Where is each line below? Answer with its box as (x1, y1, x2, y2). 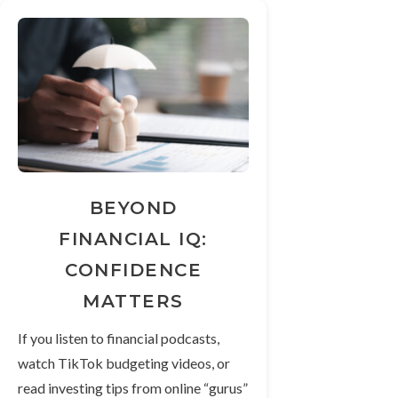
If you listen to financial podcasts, (18, 329, 219, 346)
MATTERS (83, 290, 184, 312)
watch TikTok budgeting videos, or (18, 354, 230, 371)
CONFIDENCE (65, 259, 202, 281)
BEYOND (89, 196, 178, 219)
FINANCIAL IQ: (59, 227, 208, 250)
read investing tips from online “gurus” (18, 378, 248, 396)
